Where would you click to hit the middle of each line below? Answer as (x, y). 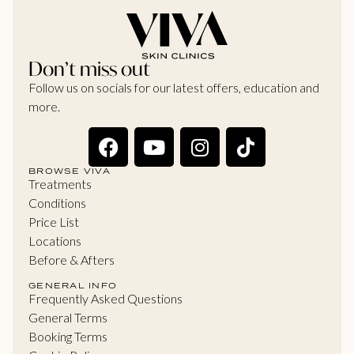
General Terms (68, 317)
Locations (55, 241)
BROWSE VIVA (70, 171)
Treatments (60, 184)
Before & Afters (72, 260)
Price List (54, 222)
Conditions (57, 203)
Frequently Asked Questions (105, 298)
